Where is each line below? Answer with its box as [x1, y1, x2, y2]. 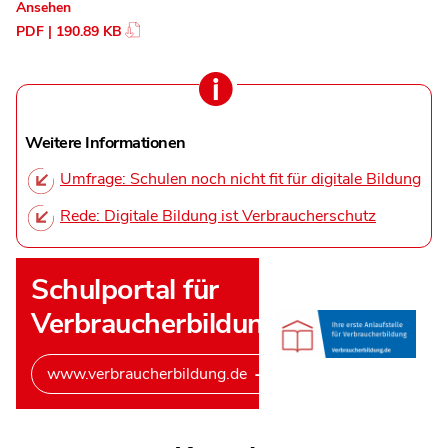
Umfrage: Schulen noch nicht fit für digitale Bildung [60, 167, 421, 190]
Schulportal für [31, 270, 219, 310]
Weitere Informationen [25, 131, 186, 155]
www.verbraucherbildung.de [47, 362, 247, 385]
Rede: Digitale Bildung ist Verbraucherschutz [60, 204, 376, 227]
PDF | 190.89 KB [16, 22, 122, 42]
